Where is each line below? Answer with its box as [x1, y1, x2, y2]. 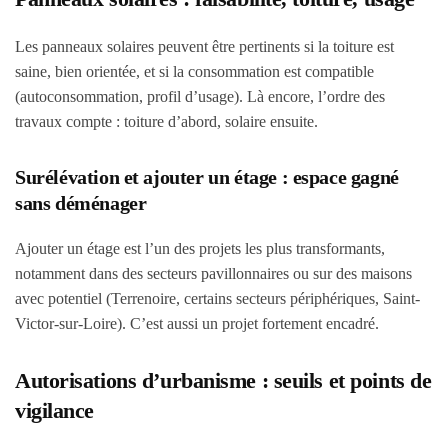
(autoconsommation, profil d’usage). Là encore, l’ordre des [15, 88, 385, 105]
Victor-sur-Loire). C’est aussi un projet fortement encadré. [15, 315, 379, 332]
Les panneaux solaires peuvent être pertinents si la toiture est [15, 38, 394, 55]
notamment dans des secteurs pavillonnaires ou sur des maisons [15, 265, 412, 282]
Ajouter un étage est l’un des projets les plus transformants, [15, 240, 385, 257]
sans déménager [15, 192, 147, 214]
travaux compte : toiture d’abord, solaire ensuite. [15, 113, 318, 130]
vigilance [15, 398, 95, 423]
